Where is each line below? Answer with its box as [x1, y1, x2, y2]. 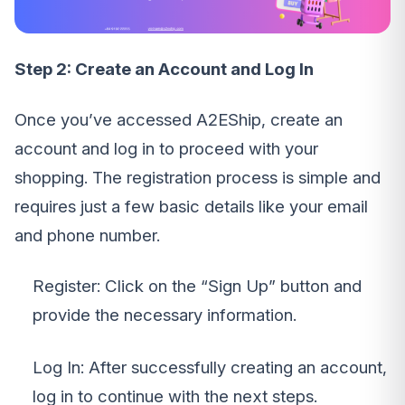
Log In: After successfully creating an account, [33, 357, 387, 378]
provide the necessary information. [33, 305, 297, 325]
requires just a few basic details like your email [14, 196, 368, 217]
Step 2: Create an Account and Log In [14, 59, 314, 80]
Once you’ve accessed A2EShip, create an [14, 109, 343, 130]
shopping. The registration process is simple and [14, 167, 381, 188]
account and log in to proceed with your [14, 138, 318, 159]
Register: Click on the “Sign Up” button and [33, 276, 362, 297]
